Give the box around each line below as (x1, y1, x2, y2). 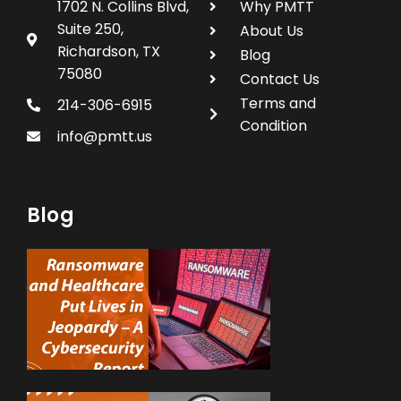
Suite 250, (56, 18, 124, 39)
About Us (239, 20, 303, 41)
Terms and (239, 92, 316, 114)
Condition (239, 115, 307, 136)
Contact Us (239, 68, 320, 90)
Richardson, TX (56, 40, 160, 62)
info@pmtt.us (56, 125, 152, 147)
